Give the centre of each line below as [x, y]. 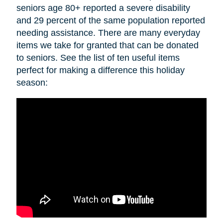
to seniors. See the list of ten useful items [98, 57]
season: [32, 82]
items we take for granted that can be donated [107, 45]
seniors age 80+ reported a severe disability [103, 8]
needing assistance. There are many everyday [108, 33]
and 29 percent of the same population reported [111, 20]
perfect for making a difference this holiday [100, 70]
